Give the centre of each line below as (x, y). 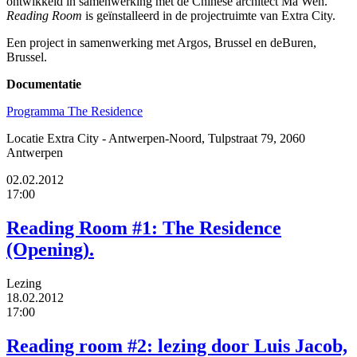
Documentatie (44, 84)
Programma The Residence (75, 111)
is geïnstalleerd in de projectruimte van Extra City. (209, 15)
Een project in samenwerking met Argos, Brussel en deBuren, (161, 42)
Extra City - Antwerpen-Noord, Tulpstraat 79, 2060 (176, 138)
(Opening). (50, 249)
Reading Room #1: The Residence (144, 228)
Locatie (25, 138)
